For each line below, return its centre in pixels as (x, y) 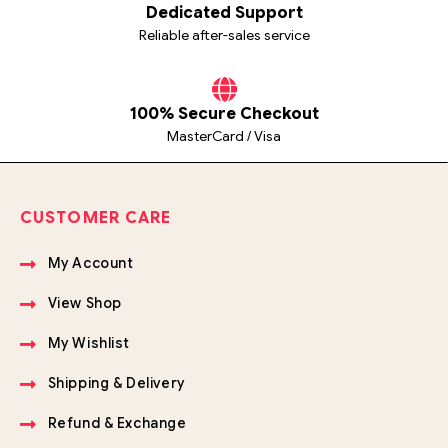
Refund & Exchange (117, 423)
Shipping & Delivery (116, 383)
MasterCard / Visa (224, 136)
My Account (90, 263)
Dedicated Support (224, 13)
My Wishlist (89, 343)
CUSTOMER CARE (96, 218)
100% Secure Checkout (224, 114)
